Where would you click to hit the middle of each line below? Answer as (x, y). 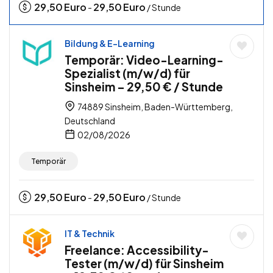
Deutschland (90, 121)
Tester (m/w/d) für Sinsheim (144, 264)
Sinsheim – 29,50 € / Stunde (144, 87)
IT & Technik (90, 234)
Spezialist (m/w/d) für (127, 73)
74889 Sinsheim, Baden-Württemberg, (154, 107)
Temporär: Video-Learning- (144, 60)
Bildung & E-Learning (110, 44)
